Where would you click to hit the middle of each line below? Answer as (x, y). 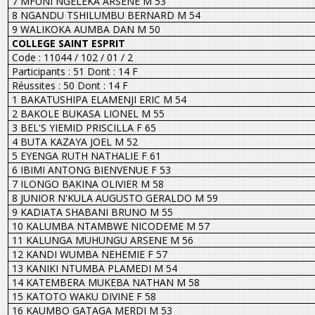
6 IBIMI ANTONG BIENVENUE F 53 (91, 169)
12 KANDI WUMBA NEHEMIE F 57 (89, 254)
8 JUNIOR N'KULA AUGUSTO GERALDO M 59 (115, 198)
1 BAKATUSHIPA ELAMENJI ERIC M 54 (99, 99)
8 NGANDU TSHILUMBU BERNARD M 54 (106, 15)
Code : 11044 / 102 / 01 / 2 (72, 57)
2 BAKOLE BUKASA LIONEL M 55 (88, 113)
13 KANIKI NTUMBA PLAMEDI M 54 (94, 268)
